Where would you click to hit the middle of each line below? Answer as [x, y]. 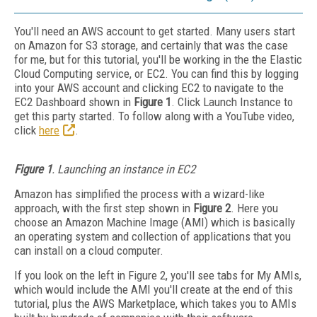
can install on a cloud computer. [90, 250]
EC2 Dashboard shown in [74, 102]
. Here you [254, 208]
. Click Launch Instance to [232, 102]
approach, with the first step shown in [104, 208]
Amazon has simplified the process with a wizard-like [139, 194]
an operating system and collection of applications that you [152, 236]
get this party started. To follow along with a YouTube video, [154, 116]
